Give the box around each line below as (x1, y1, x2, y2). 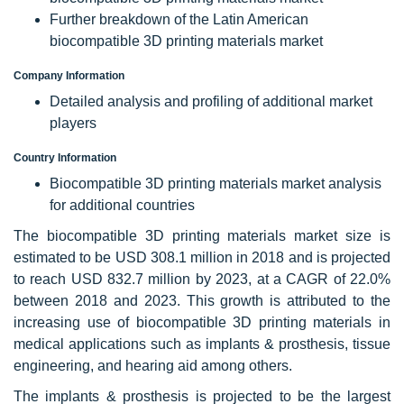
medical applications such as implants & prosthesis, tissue (14, 335, 390, 352)
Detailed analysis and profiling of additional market (50, 93, 372, 109)
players (50, 115, 96, 131)
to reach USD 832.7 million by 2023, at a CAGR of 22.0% (14, 271, 390, 287)
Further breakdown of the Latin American (50, 11, 308, 27)
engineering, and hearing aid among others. (14, 357, 292, 373)
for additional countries (50, 197, 195, 213)
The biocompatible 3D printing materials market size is (14, 227, 390, 243)
